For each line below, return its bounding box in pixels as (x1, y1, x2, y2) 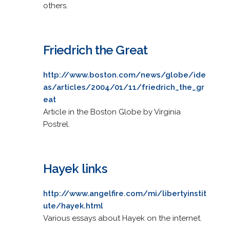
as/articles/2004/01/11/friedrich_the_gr (43, 82, 204, 92)
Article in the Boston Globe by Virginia (43, 107, 181, 117)
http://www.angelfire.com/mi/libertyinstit (43, 188, 206, 198)
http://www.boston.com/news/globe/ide (43, 70, 206, 80)
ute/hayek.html (43, 201, 103, 210)
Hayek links (43, 161, 107, 176)
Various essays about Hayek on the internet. (43, 213, 202, 223)
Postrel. (43, 119, 70, 129)
